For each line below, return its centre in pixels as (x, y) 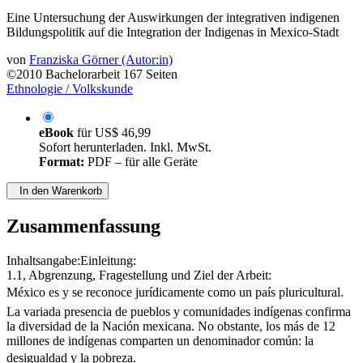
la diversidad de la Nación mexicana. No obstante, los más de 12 (171, 341)
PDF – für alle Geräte (141, 177)
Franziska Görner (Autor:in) (101, 75)
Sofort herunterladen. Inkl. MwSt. (125, 162)
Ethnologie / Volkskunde (70, 104)
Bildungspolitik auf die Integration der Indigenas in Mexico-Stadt (173, 47)
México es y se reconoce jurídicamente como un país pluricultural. (175, 307)
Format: (62, 177)
